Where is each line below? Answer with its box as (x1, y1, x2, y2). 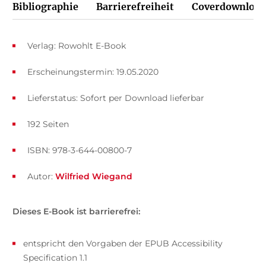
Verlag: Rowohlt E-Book (27, 40, 126, 51)
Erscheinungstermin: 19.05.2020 (27, 66, 159, 77)
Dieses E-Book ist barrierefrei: (12, 205, 140, 217)
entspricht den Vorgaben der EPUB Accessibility (23, 237, 223, 249)
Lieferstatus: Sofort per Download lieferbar (27, 92, 204, 103)
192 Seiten (27, 118, 69, 129)
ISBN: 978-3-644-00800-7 (27, 144, 132, 156)
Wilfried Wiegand (55, 170, 132, 182)
